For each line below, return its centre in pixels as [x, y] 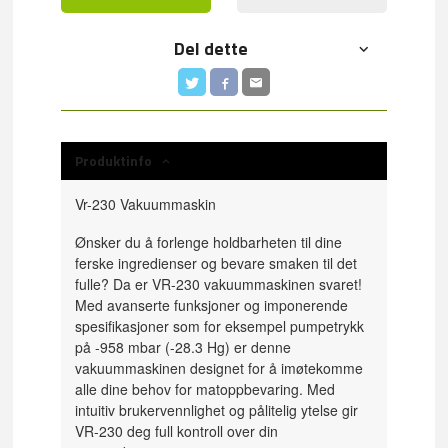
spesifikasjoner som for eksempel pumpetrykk [220, 326]
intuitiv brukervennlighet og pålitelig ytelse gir [217, 410]
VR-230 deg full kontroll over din [177, 431]
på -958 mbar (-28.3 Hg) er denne [183, 347]
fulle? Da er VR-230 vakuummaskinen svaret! [219, 284]
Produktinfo [114, 160]
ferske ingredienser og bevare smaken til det [216, 263]
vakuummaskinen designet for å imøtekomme [219, 368]
